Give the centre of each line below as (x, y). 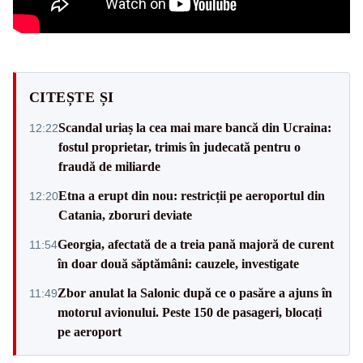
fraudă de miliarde (109, 167)
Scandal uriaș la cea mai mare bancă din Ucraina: (195, 128)
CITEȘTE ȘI (72, 98)
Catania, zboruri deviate (125, 216)
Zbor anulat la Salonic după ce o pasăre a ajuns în (195, 293)
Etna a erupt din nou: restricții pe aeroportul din (192, 196)
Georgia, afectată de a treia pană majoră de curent (196, 245)
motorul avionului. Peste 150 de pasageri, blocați (190, 313)
